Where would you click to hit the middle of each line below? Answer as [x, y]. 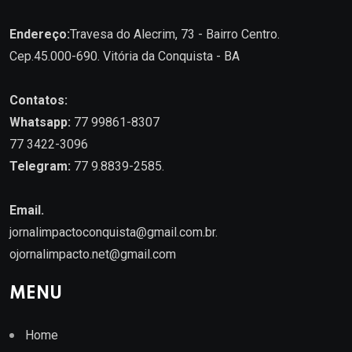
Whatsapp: [40, 123]
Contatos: [38, 101]
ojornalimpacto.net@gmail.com [93, 255]
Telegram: [40, 167]
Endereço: [40, 35]
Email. [27, 211]
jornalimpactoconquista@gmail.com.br [112, 233]
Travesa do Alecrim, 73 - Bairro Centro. [175, 35]
